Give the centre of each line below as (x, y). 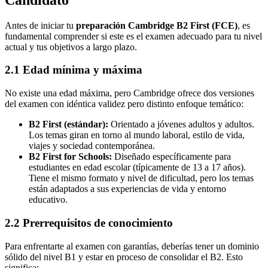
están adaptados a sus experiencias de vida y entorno (127, 189)
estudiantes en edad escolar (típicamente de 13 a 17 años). (137, 167)
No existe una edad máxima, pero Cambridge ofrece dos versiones (130, 93)
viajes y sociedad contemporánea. (92, 146)
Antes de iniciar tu (40, 25)
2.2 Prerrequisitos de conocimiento (89, 223)
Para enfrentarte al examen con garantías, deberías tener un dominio (132, 246)
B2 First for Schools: (70, 157)
